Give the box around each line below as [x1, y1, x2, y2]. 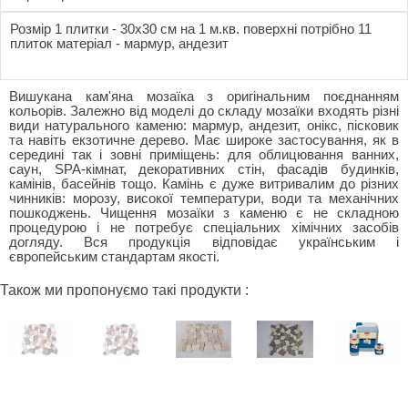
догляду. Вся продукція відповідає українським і [9, 235, 399, 250]
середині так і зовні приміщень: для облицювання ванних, [9, 148, 399, 163]
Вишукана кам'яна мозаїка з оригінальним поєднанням [9, 89, 399, 105]
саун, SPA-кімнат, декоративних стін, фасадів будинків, [9, 162, 399, 178]
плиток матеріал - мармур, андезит [10, 36, 229, 52]
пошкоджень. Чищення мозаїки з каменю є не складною [9, 206, 399, 221]
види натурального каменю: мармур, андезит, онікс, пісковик [9, 118, 399, 134]
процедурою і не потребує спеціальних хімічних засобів [9, 220, 399, 236]
